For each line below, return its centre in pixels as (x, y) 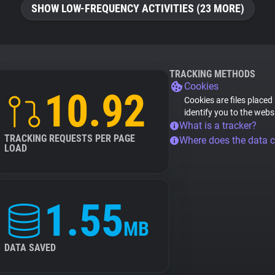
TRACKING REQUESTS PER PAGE (70, 138)
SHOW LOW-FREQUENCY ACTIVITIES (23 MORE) (137, 8)
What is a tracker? (218, 126)
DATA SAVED (30, 248)
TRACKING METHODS (212, 74)
